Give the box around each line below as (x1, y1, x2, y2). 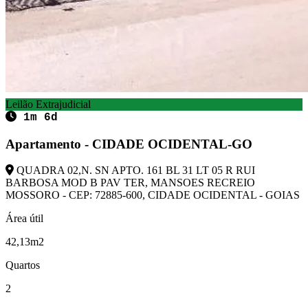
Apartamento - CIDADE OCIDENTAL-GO (5, 136, 252, 151)
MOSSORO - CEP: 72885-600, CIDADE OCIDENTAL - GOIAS (5, 189, 300, 201)
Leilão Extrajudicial (5, 98, 91, 110)
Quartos (5, 259, 40, 272)
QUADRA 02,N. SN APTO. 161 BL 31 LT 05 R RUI (14, 164, 255, 177)
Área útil (5, 212, 43, 225)
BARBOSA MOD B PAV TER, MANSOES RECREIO (5, 177, 255, 189)
